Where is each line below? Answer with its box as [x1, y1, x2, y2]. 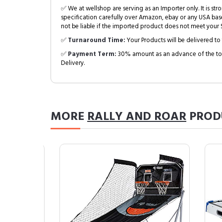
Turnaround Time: [68, 35, 125, 46]
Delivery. [61, 58, 85, 68]
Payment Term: [68, 49, 116, 59]
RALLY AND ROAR [87, 108, 186, 126]
